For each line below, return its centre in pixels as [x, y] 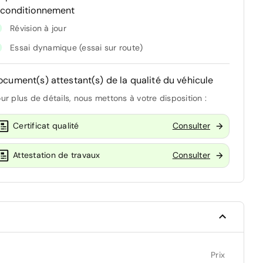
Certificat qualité [46, 126]
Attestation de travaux [57, 155]
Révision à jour [38, 28]
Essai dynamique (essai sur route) [77, 47]
